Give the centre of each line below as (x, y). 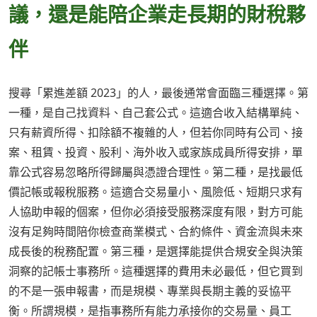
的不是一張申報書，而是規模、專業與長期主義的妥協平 (150, 291)
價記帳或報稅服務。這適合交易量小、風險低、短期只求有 (156, 192)
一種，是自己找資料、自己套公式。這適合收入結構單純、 (156, 113)
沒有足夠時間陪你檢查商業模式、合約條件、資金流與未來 (156, 232)
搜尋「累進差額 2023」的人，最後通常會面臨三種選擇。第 (158, 93)
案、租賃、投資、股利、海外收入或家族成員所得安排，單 (156, 152)
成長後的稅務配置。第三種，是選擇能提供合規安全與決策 (156, 252)
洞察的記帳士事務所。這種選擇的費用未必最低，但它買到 (156, 271)
